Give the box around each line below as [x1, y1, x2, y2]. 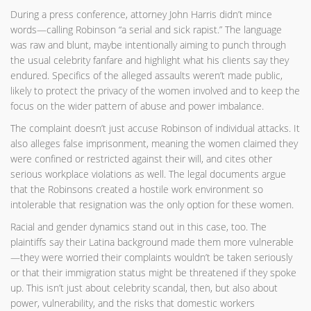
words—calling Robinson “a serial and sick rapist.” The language [10, 23, 282, 37]
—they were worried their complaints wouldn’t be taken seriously [10, 251, 292, 264]
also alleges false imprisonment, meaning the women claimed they [10, 137, 298, 151]
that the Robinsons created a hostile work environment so [10, 183, 263, 196]
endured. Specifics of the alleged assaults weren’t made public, [10, 69, 283, 83]
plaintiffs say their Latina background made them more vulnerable [10, 235, 294, 249]
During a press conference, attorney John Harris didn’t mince [10, 8, 272, 22]
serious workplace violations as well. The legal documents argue [10, 167, 286, 181]
